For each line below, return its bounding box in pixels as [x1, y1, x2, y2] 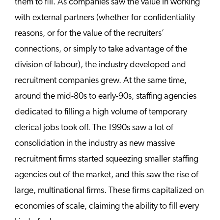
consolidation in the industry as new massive [15, 138, 175, 148]
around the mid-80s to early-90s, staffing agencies [15, 91, 196, 101]
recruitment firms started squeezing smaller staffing [15, 154, 198, 164]
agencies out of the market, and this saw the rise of [15, 170, 198, 180]
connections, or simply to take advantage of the [15, 44, 187, 54]
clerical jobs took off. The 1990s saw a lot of [15, 123, 173, 133]
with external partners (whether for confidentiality [15, 13, 195, 23]
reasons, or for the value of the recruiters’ [15, 28, 164, 38]
